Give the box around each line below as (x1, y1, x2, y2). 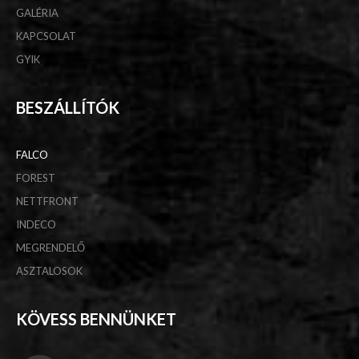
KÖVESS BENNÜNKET (16, 309, 176, 329)
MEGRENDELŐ (16, 240, 85, 254)
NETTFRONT (16, 194, 79, 208)
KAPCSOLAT (16, 29, 76, 42)
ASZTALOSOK (16, 264, 83, 277)
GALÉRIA (16, 6, 58, 19)
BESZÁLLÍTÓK (16, 97, 119, 117)
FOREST (16, 171, 55, 184)
